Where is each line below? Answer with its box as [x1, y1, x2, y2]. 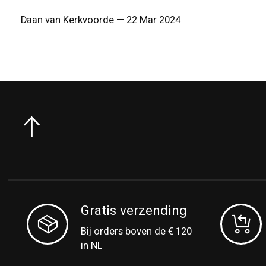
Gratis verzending [81, 201, 188, 221]
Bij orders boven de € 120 [81, 224, 192, 239]
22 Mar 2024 [126, 13, 180, 28]
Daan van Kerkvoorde [21, 13, 114, 28]
